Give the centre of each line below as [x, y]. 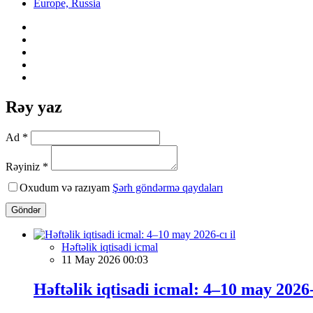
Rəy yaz [34, 107]
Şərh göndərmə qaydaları [168, 187]
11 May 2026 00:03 [105, 259]
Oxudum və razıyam [66, 187]
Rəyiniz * [27, 166]
